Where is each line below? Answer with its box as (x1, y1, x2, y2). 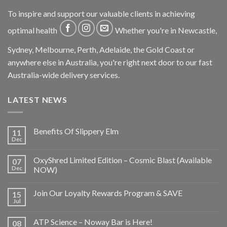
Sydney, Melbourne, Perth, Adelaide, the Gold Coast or (8, 45, 195, 55)
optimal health (8, 25, 59, 35)
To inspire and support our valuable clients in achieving (8, 9, 195, 19)
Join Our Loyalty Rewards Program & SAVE (33, 187, 182, 198)
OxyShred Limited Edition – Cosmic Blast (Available (33, 155, 212, 165)
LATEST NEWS (8, 95, 67, 105)
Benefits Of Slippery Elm (33, 126, 119, 136)
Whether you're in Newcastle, (113, 25, 217, 35)
